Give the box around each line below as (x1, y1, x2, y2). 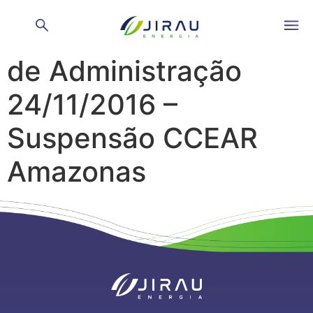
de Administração (7, 54, 242, 88)
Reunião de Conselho (7, 20, 291, 54)
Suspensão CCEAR (7, 121, 258, 155)
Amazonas (7, 154, 146, 189)
